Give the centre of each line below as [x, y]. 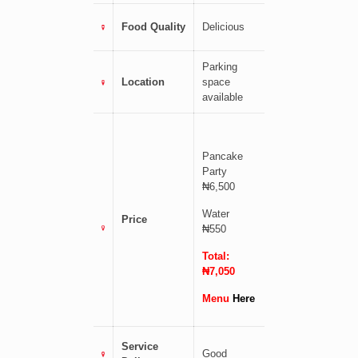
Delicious [223, 26]
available [224, 97]
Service [139, 346]
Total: [215, 256]
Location [143, 82]
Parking [219, 66]
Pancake [222, 156]
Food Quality [153, 26]
